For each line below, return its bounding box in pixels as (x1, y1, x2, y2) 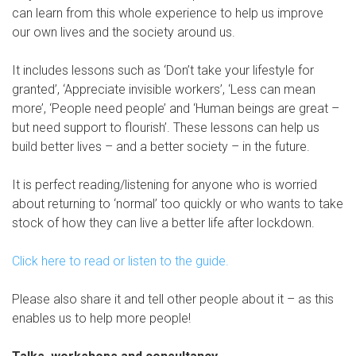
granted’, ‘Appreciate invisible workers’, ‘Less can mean (12, 82, 315, 97)
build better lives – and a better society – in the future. (12, 139, 310, 154)
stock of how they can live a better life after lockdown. (12, 215, 315, 230)
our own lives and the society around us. (12, 25, 235, 40)
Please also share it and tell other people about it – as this (12, 292, 334, 307)
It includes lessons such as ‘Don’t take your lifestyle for (12, 63, 314, 78)
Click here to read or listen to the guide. (12, 253, 229, 269)
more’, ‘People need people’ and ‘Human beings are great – (12, 101, 339, 116)
